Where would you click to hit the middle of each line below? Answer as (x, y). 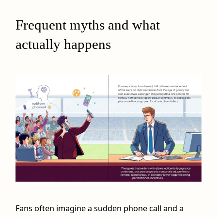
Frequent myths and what (88, 25)
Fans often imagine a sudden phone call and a (100, 208)
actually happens (63, 44)
